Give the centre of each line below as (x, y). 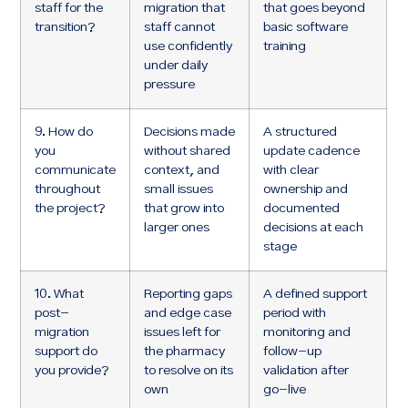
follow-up (293, 352)
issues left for (183, 333)
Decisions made (190, 133)
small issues (179, 190)
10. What (60, 295)
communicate (76, 171)
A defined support (316, 295)
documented (302, 209)
